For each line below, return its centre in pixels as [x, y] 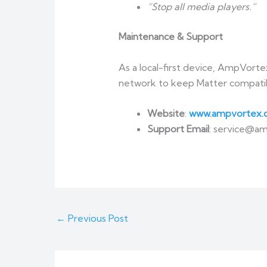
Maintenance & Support [170, 37]
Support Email [178, 129]
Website [166, 114]
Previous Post [97, 218]
